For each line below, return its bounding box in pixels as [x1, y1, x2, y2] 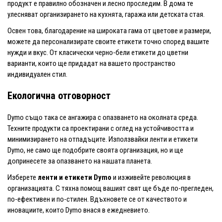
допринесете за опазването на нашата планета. [7, 156, 152, 166]
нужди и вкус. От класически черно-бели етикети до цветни [7, 48, 188, 57]
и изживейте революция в [111, 172, 191, 182]
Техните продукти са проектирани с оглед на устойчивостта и [7, 123, 194, 133]
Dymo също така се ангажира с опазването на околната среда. [7, 112, 198, 122]
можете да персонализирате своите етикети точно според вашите [7, 37, 209, 46]
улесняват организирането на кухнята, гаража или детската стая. [7, 9, 205, 19]
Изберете [7, 172, 38, 182]
